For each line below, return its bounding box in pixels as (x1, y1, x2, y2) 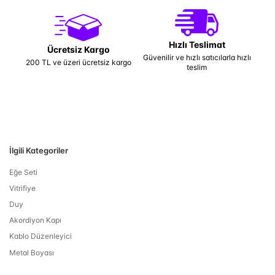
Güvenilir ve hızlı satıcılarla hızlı (142, 53, 251, 62)
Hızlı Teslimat (168, 39, 225, 50)
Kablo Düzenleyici (9, 231, 72, 241)
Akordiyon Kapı (9, 215, 61, 225)
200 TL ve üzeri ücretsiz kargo (25, 58, 131, 67)
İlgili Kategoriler (9, 145, 68, 155)
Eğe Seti (9, 167, 37, 177)
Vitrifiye (9, 183, 36, 193)
